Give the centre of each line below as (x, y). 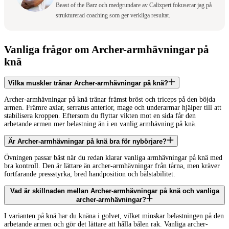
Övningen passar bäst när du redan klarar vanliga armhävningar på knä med (113, 158)
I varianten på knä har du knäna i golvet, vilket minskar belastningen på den (114, 216)
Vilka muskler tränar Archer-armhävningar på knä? (88, 83)
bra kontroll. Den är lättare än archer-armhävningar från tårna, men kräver (112, 166)
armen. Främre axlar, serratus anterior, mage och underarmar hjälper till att (113, 107)
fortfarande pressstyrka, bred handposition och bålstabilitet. (90, 174)
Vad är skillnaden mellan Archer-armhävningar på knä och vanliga (114, 191)
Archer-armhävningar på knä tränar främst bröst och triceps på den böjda (110, 99)
